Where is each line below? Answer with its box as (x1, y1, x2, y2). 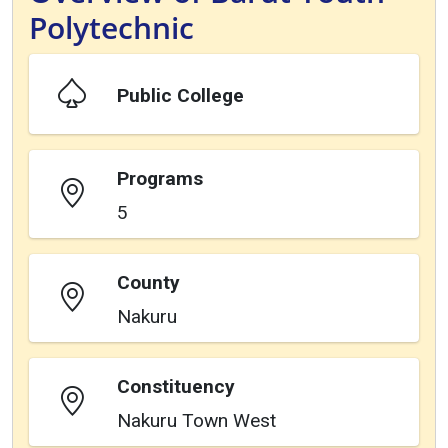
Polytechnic (29, 7, 194, 48)
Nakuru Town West (117, 409, 276, 432)
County (117, 271, 180, 294)
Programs (117, 167, 203, 190)
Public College (117, 84, 244, 107)
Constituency (117, 375, 235, 398)
